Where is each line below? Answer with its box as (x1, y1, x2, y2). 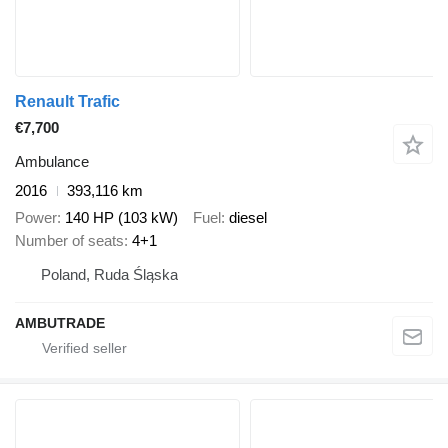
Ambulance (15, 153, 89, 171)
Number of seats (15, 231, 124, 249)
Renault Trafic (15, 93, 120, 111)
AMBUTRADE (15, 314, 105, 331)
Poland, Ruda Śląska (41, 265, 178, 283)
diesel (229, 208, 267, 226)
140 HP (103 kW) (65, 208, 178, 226)
